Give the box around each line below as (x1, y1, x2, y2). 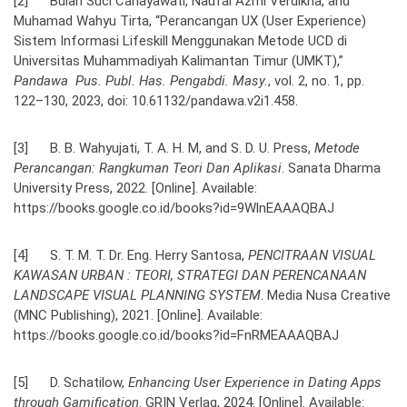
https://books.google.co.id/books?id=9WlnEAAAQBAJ (14, 199, 334, 216)
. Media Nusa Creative (261, 286, 391, 303)
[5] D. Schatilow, (14, 373, 128, 391)
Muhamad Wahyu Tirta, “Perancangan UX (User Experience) (14, 12, 366, 29)
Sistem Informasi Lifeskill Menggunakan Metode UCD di (14, 32, 347, 49)
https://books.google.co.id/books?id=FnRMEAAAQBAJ (14, 326, 339, 343)
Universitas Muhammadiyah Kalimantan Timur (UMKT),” (14, 52, 343, 69)
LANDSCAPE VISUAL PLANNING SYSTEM (14, 286, 261, 303)
